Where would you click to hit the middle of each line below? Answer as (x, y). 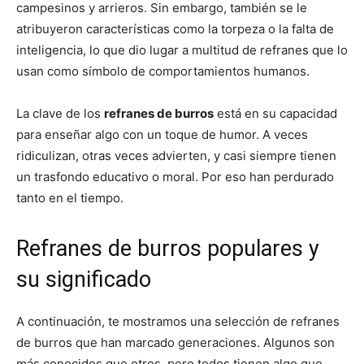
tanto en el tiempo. (70, 198)
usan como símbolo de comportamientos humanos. (163, 71)
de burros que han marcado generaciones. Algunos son (175, 343)
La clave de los (60, 114)
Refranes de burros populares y (168, 249)
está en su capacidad (275, 114)
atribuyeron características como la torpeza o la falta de (175, 29)
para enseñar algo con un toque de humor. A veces (162, 135)
